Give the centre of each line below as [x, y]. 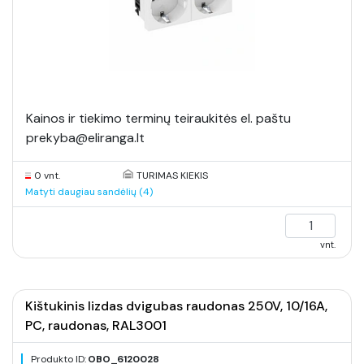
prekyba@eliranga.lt [85, 138]
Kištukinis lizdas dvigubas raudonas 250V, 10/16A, [176, 306]
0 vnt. [47, 175]
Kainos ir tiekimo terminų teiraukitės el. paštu [158, 118]
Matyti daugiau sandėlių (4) [89, 192]
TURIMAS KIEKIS [172, 175]
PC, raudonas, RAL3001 [96, 325]
